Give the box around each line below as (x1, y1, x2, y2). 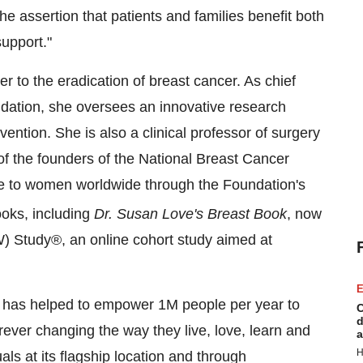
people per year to (178, 297, 300, 313)
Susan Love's (117, 206, 203, 222)
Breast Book (203, 206, 287, 222)
